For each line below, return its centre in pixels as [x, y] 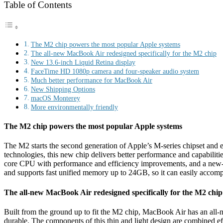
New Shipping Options [63, 89]
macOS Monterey [55, 98]
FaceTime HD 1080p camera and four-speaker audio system [115, 71]
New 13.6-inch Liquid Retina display [83, 62]
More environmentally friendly [74, 107]
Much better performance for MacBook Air [91, 80]
